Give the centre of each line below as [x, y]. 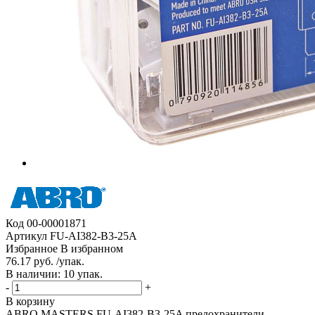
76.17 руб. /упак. [45, 261]
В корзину [30, 301]
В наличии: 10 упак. [54, 274]
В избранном [92, 248]
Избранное [32, 248]
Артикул [26, 236]
